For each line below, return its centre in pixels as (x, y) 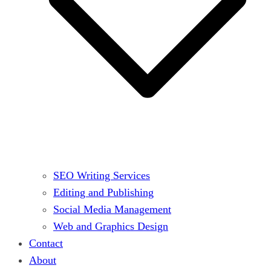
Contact (46, 243)
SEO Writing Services (102, 176)
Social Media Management (112, 210)
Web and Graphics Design (111, 227)
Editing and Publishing (103, 193)
